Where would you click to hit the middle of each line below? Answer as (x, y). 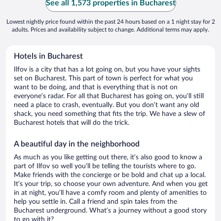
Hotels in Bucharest (48, 56)
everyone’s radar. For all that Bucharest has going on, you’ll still (109, 96)
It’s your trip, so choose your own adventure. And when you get (111, 184)
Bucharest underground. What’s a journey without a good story (110, 211)
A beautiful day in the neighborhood (77, 144)
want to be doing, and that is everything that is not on (96, 88)
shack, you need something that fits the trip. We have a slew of (110, 114)
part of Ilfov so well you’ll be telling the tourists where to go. (105, 166)
